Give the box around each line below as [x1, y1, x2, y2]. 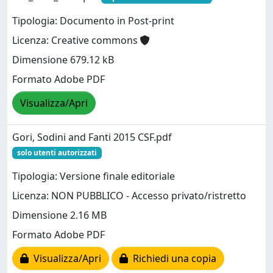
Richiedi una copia [128, 252, 216, 266]
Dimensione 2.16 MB [12, 208, 107, 222]
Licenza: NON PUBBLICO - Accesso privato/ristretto [12, 189, 246, 203]
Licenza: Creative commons [12, 34, 140, 48]
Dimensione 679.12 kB [12, 53, 114, 67]
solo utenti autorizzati [16, 147, 97, 158]
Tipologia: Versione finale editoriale [12, 169, 175, 183]
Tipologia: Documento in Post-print [12, 14, 174, 28]
